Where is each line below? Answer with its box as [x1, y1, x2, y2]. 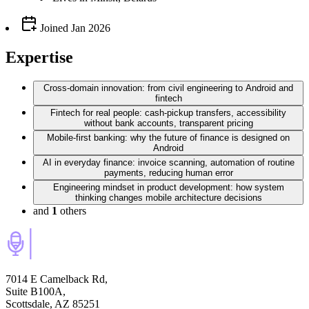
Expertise [6, 48, 73, 67]
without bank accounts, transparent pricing [83, 117, 253, 128]
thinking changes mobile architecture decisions [74, 192, 262, 203]
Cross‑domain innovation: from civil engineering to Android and [43, 82, 293, 93]
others [60, 204, 86, 217]
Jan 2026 [71, 22, 110, 34]
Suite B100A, [6, 285, 66, 297]
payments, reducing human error [103, 167, 233, 178]
